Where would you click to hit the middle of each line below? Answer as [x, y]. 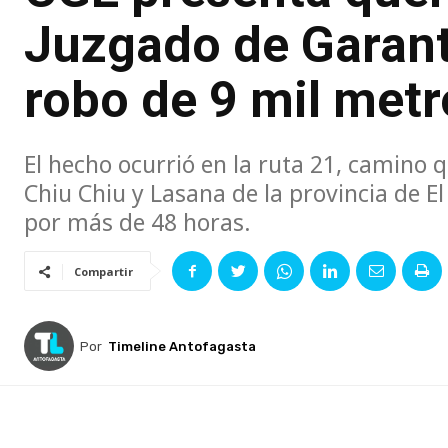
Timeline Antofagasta [182, 346]
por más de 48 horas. [137, 222]
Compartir [103, 272]
